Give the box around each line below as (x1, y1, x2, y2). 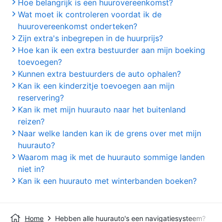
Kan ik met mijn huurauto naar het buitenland (18, 105, 186, 114)
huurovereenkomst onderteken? (18, 21, 137, 31)
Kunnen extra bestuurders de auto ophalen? (18, 69, 181, 79)
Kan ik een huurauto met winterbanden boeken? (18, 176, 197, 186)
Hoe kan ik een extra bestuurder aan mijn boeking (18, 45, 205, 55)
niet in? (18, 164, 45, 174)
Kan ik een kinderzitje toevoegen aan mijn (18, 81, 174, 91)
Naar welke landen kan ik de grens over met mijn (18, 128, 201, 138)
